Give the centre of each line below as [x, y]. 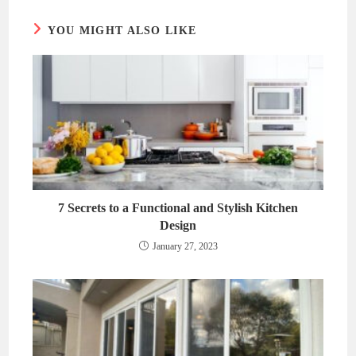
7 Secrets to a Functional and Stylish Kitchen [178, 208]
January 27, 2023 [185, 247]
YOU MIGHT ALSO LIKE [122, 30]
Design [178, 226]
